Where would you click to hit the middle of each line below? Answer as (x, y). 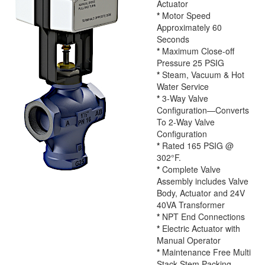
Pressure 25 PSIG (190, 63)
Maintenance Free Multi (205, 252)
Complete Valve (190, 169)
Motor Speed (185, 16)
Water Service (183, 87)
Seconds (173, 39)
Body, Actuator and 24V (201, 193)
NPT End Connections (202, 217)
